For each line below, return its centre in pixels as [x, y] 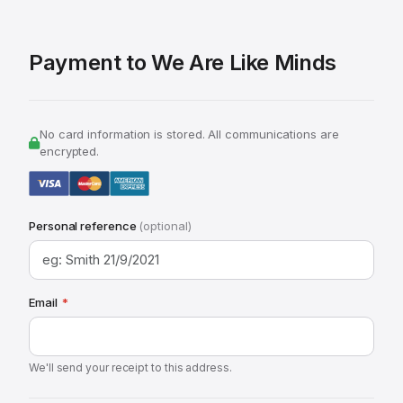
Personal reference [84, 226]
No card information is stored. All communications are [189, 134]
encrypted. [69, 151]
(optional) [165, 226]
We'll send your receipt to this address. [130, 367]
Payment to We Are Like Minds [183, 63]
